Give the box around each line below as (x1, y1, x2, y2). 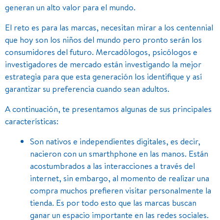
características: (5, 115, 58, 127)
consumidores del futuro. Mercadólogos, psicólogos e (5, 46, 197, 57)
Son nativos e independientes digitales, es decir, (30, 135, 200, 147)
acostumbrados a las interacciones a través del (30, 160, 195, 171)
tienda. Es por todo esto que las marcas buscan (30, 196, 196, 208)
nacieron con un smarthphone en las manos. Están (30, 147, 208, 159)
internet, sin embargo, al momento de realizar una (30, 172, 209, 184)
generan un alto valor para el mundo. (5, 1, 136, 13)
